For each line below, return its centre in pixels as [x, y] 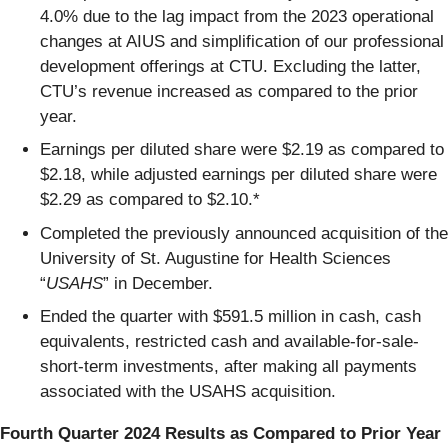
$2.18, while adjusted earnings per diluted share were [238, 175]
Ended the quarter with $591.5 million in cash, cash [230, 317]
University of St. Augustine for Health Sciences [215, 258]
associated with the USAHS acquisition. [188, 392]
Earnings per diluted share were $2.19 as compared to [242, 150]
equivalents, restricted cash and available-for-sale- [229, 342]
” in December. [158, 283]
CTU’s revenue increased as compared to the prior [229, 91]
